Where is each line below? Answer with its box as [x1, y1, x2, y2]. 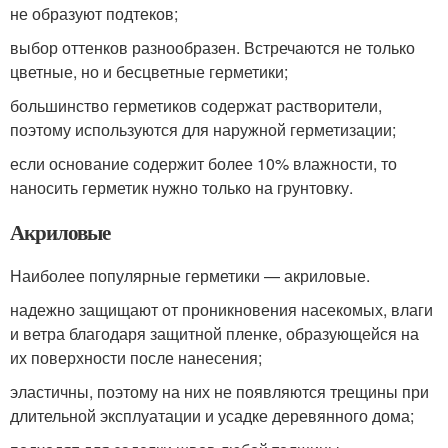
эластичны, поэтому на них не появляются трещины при [10, 379, 429, 403]
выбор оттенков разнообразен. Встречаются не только [10, 35, 415, 59]
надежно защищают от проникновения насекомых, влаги [10, 297, 433, 321]
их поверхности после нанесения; [10, 345, 262, 369]
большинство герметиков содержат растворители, [10, 93, 382, 117]
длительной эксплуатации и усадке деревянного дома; [10, 403, 414, 427]
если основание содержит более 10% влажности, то [10, 151, 397, 175]
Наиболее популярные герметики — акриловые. [10, 263, 370, 287]
